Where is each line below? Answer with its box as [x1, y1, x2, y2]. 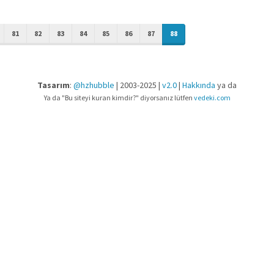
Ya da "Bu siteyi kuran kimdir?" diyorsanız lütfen [43, 93, 194, 102]
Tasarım [37, 80, 70, 91]
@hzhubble [73, 80, 114, 91]
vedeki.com [193, 93, 231, 102]
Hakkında [182, 80, 215, 91]
